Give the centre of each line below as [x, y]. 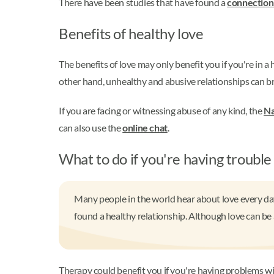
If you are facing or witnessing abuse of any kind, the [161, 111]
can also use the [91, 128]
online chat [145, 128]
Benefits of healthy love [132, 34]
